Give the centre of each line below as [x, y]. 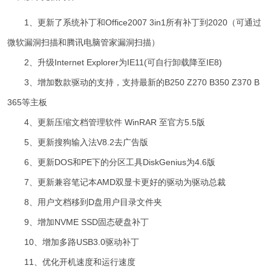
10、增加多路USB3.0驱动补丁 [73, 242]
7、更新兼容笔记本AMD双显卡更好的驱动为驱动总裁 [117, 182]
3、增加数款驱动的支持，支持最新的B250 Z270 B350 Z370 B [134, 83]
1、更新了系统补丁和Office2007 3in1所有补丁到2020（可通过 [135, 23]
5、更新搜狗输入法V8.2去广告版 [78, 142]
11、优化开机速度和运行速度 [72, 262]
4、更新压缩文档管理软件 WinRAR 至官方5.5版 [106, 122]
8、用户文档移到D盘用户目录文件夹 [85, 202]
